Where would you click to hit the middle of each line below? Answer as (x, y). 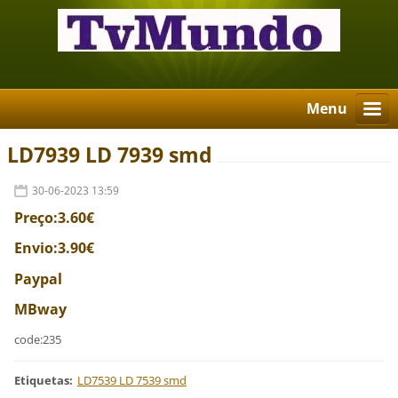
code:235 (38, 339)
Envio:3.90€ (55, 248)
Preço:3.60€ (55, 218)
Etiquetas (42, 380)
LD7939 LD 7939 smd (110, 155)
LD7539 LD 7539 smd (131, 380)
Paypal (39, 279)
